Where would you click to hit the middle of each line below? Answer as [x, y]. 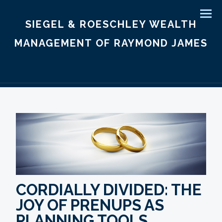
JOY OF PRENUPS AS [90, 205]
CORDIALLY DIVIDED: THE [109, 190]
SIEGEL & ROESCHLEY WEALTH [111, 24]
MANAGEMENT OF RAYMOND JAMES [111, 43]
